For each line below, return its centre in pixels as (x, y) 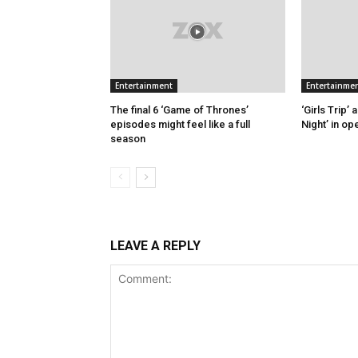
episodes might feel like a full (180, 125)
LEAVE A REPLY (155, 246)
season (128, 139)
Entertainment (144, 86)
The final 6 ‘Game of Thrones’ (179, 110)
